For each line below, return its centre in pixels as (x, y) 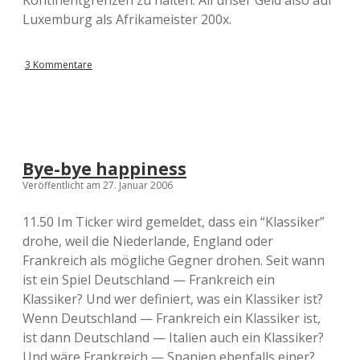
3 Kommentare (59, 65)
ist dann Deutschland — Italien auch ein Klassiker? (173, 337)
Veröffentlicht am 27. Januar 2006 (98, 185)
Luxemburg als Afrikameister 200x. (127, 19)
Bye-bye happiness (104, 169)
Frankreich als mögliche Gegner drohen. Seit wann (174, 260)
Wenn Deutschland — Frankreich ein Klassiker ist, (172, 318)
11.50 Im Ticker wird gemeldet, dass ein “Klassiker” (174, 222)
